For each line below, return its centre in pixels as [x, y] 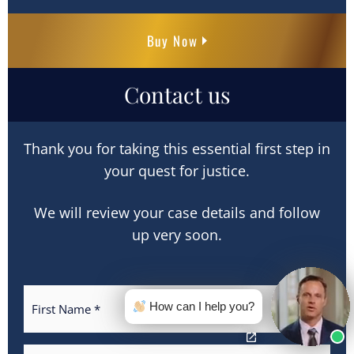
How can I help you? [200, 306]
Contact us [177, 95]
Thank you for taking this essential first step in [177, 149]
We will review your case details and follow [177, 213]
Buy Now [172, 41]
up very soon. [177, 235]
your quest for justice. [177, 171]
